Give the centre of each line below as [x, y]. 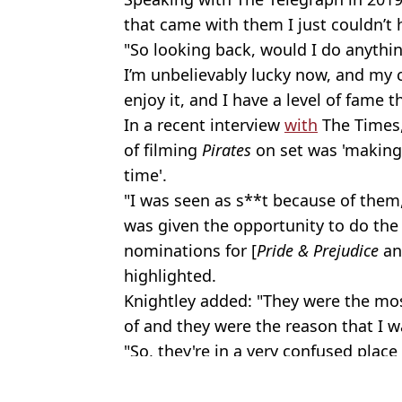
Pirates [227, 149]
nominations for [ [190, 250]
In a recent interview [204, 124]
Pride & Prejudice [318, 250]
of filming [163, 149]
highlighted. [170, 275]
